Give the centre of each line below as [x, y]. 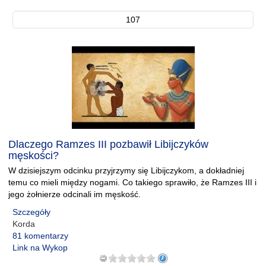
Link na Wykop [40, 248]
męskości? [34, 156]
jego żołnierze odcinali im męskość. [75, 194]
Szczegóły [31, 212]
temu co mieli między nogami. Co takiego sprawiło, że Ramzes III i [132, 182]
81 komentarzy [40, 236]
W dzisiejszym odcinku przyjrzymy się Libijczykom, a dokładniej [126, 170]
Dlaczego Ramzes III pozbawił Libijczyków [108, 144]
